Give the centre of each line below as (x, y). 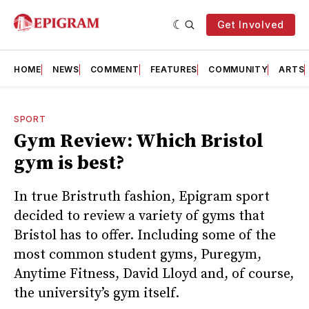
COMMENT (114, 69)
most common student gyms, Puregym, (138, 255)
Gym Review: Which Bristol (139, 141)
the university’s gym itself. (97, 293)
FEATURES (174, 69)
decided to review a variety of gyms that (139, 216)
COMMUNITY (238, 69)
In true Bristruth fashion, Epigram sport (142, 197)
